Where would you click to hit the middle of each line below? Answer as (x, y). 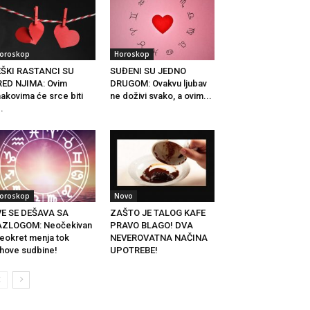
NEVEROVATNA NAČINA (158, 237)
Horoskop (131, 54)
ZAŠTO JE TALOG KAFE (157, 212)
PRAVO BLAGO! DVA (151, 225)
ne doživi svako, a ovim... (161, 95)
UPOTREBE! (134, 250)
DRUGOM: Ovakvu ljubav (158, 83)
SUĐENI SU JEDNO (148, 71)
